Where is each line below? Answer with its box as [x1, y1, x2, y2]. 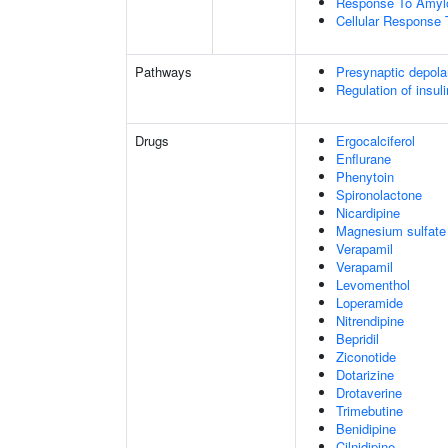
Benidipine [336, 419, 396, 438]
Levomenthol [336, 275, 410, 294]
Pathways [135, 62, 192, 81]
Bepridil [336, 329, 379, 348]
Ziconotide [336, 347, 396, 366]
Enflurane [336, 149, 391, 168]
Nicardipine [336, 203, 400, 222]
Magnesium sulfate [336, 221, 446, 240]
